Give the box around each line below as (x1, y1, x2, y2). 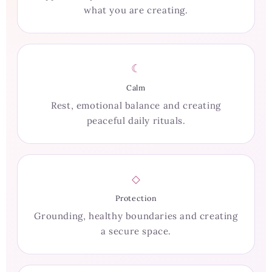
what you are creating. (84, 4, 188, 16)
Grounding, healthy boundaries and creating (34, 210, 238, 222)
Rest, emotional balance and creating (51, 100, 221, 112)
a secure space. (101, 225, 171, 237)
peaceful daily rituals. (86, 115, 186, 127)
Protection (115, 193, 157, 203)
